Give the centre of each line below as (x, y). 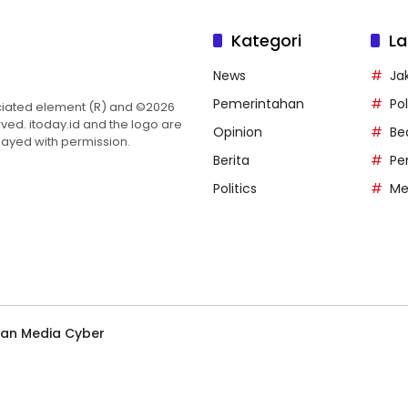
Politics (235, 189)
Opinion (238, 133)
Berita (231, 161)
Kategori (266, 41)
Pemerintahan (259, 104)
